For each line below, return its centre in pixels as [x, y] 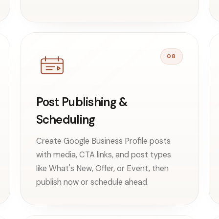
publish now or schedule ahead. [92, 182]
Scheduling [66, 119]
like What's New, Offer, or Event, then [102, 168]
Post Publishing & [82, 102]
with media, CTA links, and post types [103, 154]
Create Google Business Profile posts [103, 141]
